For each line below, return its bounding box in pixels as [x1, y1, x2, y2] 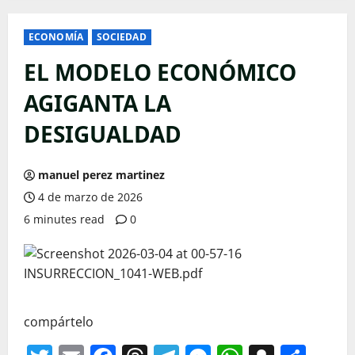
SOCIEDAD [96, 30, 147, 44]
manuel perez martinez [38, 167, 165, 183]
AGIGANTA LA [24, 88, 171, 119]
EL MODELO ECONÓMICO [24, 57, 296, 88]
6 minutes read [24, 212, 105, 227]
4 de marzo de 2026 [35, 189, 143, 205]
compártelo [24, 313, 94, 331]
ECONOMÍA [29, 30, 83, 44]
